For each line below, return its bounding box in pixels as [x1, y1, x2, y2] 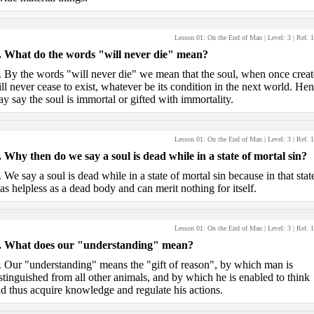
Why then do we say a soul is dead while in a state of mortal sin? [4, 150, 307, 162]
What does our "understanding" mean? [4, 239, 193, 251]
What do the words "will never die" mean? [4, 48, 208, 60]
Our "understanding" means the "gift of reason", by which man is [4, 259, 293, 271]
